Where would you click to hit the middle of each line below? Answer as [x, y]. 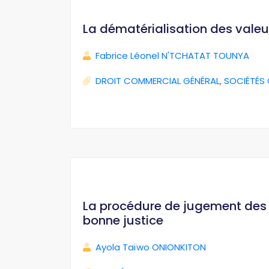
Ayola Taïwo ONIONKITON [151, 247]
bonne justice [123, 220]
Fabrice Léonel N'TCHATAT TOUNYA [172, 56]
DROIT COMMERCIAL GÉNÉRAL [158, 81]
